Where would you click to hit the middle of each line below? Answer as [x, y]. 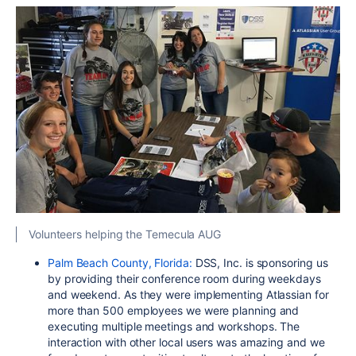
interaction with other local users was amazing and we [186, 342]
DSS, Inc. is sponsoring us [260, 262]
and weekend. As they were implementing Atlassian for [188, 294]
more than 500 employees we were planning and [174, 310]
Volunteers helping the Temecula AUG [125, 234]
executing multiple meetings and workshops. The [174, 326]
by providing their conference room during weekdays [184, 278]
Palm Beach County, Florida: [120, 262]
